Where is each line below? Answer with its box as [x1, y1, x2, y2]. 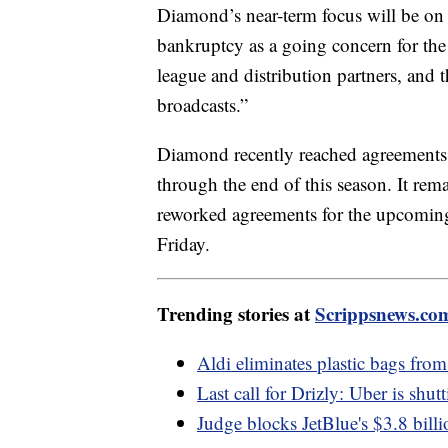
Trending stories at [157, 300, 315, 328]
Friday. [157, 231, 210, 257]
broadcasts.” [157, 92, 248, 118]
